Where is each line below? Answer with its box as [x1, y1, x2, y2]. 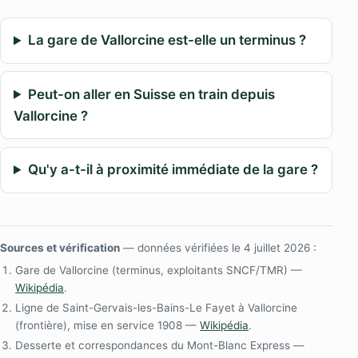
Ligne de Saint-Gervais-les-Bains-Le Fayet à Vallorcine [15, 301, 298, 315]
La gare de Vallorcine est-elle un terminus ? [27, 32, 306, 49]
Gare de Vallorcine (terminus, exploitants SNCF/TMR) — [15, 263, 303, 276]
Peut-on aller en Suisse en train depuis [27, 86, 275, 102]
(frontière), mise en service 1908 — [15, 319, 201, 332]
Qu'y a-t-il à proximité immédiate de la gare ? [27, 161, 318, 178]
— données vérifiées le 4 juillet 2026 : [120, 241, 316, 254]
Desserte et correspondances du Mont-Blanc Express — [15, 339, 305, 352]
